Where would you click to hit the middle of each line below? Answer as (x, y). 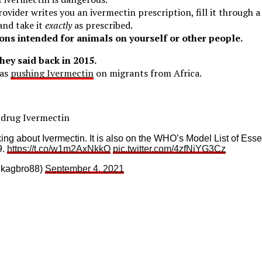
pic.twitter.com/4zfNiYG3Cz (169, 149)
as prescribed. (102, 25)
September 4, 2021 (85, 169)
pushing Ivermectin (52, 73)
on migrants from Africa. (148, 73)
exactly (58, 25)
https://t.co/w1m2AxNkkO (59, 149)
